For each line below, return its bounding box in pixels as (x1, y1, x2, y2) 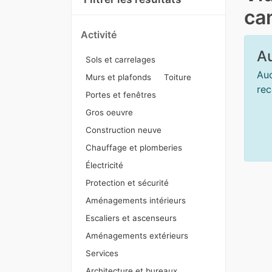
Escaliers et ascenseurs (86, 213, 177, 223)
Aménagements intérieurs (86, 195, 186, 205)
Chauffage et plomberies (86, 143, 182, 152)
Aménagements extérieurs (86, 231, 188, 240)
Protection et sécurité (86, 178, 169, 188)
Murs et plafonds (86, 72, 151, 82)
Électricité (86, 160, 123, 170)
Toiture (164, 72, 191, 82)
